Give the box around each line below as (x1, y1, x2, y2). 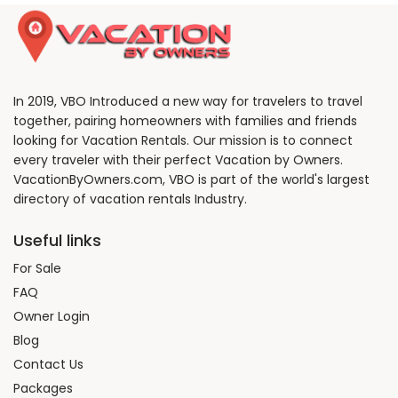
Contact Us (13, 355, 84, 374)
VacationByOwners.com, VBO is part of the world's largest (13, 171, 370, 189)
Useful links (13, 229, 101, 252)
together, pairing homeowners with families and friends (13, 112, 357, 131)
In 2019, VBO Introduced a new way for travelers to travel (13, 92, 362, 111)
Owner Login (13, 307, 90, 326)
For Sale (13, 259, 61, 278)
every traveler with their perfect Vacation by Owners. (13, 151, 343, 170)
